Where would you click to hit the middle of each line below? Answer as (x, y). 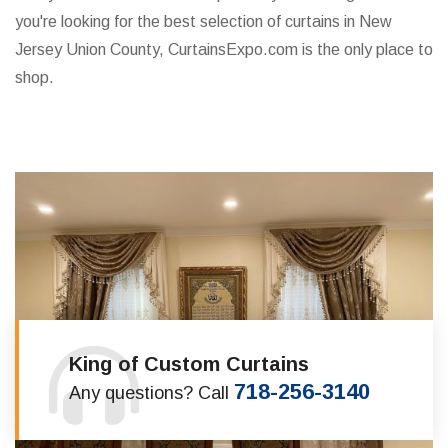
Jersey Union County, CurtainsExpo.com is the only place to (224, 49)
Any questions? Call (151, 393)
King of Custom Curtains (189, 364)
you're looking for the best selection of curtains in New (203, 21)
